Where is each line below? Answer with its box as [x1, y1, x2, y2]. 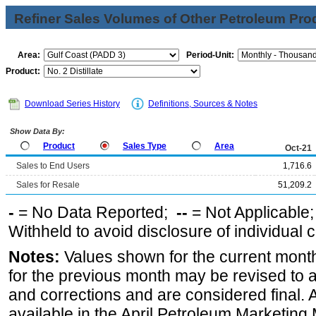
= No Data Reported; [14, 203, 176, 221]
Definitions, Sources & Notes [148, 99, 257, 109]
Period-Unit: [186, 50, 234, 60]
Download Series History [25, 99, 120, 109]
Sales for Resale [16, 180, 80, 190]
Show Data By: [8, 127, 65, 135]
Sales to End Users [16, 161, 90, 171]
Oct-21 [285, 143, 312, 153]
